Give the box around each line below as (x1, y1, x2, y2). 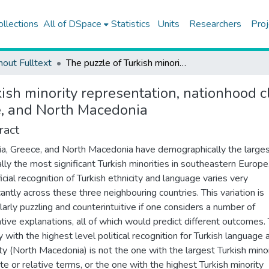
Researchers (189, 17, 241, 31)
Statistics (110, 17, 150, 31)
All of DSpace (43, 17, 101, 31)
